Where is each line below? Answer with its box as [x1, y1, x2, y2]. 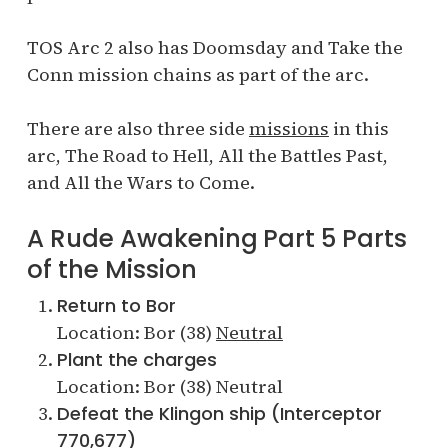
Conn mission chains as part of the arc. [26, 62, 369, 87]
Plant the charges [56, 347, 217, 372]
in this [328, 116, 389, 141]
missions [248, 116, 329, 141]
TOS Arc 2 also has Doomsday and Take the [26, 35, 403, 60]
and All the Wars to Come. [26, 170, 255, 195]
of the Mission [26, 252, 197, 287]
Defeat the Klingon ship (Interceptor [56, 401, 382, 426]
